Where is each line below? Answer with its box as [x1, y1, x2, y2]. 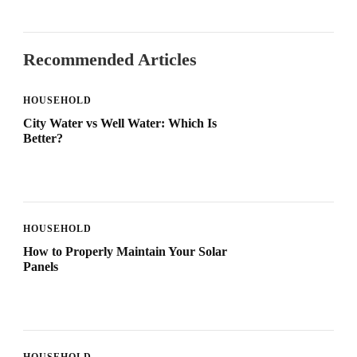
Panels [23, 260, 58, 274]
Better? [23, 131, 63, 146]
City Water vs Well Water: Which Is [23, 116, 217, 131]
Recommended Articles [23, 49, 197, 70]
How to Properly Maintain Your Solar [23, 245, 227, 259]
